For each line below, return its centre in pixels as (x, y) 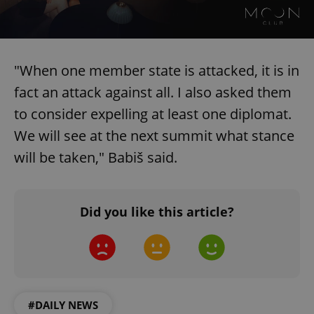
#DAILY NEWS (63, 305)
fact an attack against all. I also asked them (153, 92)
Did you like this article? (157, 211)
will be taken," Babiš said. (96, 157)
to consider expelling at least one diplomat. (153, 114)
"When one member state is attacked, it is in (157, 70)
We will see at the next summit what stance (154, 135)
